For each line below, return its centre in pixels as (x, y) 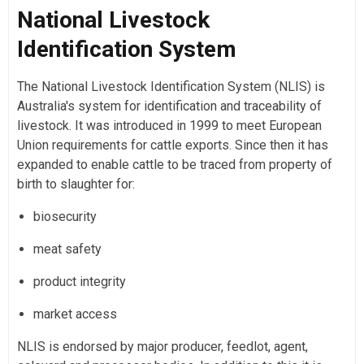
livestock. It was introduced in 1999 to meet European (169, 125)
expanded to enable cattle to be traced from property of (175, 164)
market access (75, 314)
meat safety (67, 249)
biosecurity (65, 216)
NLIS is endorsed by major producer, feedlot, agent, (162, 346)
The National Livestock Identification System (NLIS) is (171, 86)
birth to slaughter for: (76, 184)
